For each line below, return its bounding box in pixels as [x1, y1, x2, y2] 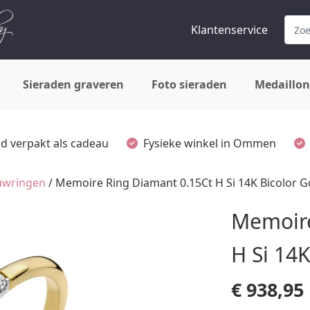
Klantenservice [191, 22, 268, 37]
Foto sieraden [152, 77, 227, 92]
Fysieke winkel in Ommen [143, 135, 276, 151]
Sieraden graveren [23, 77, 124, 92]
